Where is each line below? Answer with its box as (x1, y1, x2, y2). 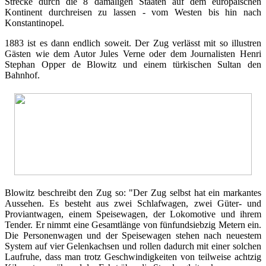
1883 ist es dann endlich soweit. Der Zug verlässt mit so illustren (5, 37, 261, 48)
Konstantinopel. (5, 17, 64, 28)
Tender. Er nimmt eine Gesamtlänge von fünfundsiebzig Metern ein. (5, 219, 261, 230)
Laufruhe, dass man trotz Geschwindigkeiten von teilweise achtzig (5, 251, 261, 262)
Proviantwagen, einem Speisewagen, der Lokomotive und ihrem (5, 208, 261, 219)
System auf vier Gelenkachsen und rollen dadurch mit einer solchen (5, 240, 261, 251)
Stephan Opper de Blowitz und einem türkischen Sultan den (5, 59, 261, 69)
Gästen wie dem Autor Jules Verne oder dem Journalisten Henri (5, 48, 261, 59)
